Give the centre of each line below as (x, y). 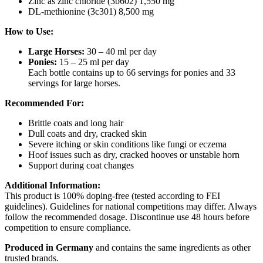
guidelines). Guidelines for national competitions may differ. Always (131, 206)
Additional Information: (53, 185)
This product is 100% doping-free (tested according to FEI (112, 195)
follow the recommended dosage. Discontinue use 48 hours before (127, 217)
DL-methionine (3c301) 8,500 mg (91, 11)
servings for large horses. (74, 83)
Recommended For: (44, 103)
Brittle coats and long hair (76, 123)
